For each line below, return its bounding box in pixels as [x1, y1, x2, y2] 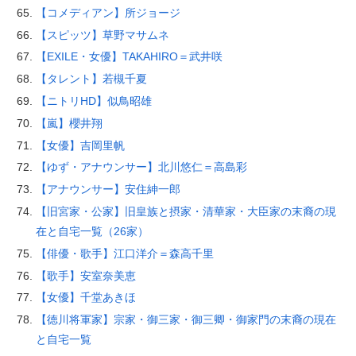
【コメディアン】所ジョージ [35, 6, 180, 19]
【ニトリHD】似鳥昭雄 [35, 95, 152, 108]
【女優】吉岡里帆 [35, 138, 125, 152]
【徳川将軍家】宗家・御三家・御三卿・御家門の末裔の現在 [35, 313, 336, 327]
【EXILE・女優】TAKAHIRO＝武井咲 [35, 50, 222, 64]
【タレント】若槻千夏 [35, 72, 147, 86]
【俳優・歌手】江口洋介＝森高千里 [35, 246, 214, 260]
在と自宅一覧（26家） [35, 225, 149, 238]
